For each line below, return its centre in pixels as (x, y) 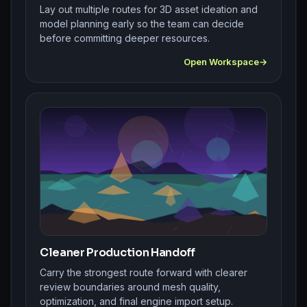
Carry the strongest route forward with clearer (144, 272)
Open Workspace (221, 62)
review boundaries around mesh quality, (130, 286)
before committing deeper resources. (125, 38)
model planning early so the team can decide (142, 24)
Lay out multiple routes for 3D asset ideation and (149, 10)
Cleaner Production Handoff (118, 252)
